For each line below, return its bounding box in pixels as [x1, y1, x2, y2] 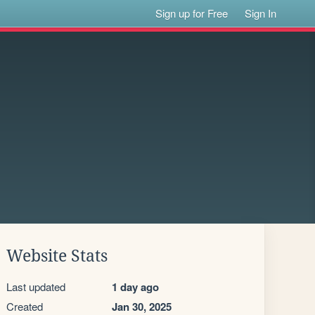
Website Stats [6, 247, 108, 265]
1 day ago [112, 279, 159, 295]
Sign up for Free [155, 6, 229, 20]
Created [6, 299, 43, 314]
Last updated [6, 279, 65, 294]
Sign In [245, 6, 277, 20]
